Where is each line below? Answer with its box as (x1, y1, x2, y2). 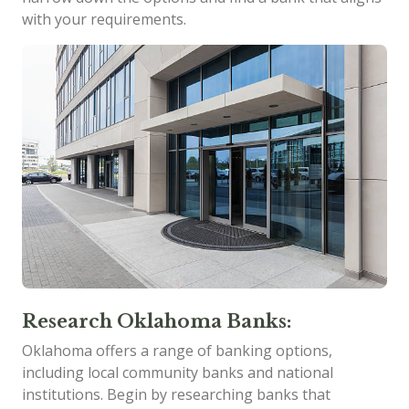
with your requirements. (22, 9, 186, 29)
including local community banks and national (22, 362, 333, 383)
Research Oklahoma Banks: (22, 309, 291, 332)
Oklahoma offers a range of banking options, (22, 340, 332, 361)
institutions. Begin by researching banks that (22, 383, 330, 404)
